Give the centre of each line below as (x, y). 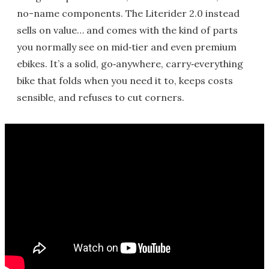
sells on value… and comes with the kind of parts (127, 30)
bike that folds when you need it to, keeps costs (125, 80)
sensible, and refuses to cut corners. (101, 97)
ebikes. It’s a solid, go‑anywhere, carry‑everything (130, 63)
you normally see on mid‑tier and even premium (127, 47)
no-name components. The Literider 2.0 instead (128, 13)
